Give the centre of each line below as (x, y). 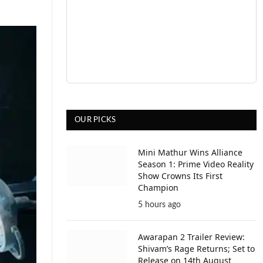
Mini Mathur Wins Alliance (190, 152)
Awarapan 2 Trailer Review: (191, 237)
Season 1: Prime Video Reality (196, 164)
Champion (158, 188)
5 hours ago (159, 205)
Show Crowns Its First (180, 176)
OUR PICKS (95, 120)
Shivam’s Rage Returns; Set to (196, 249)
